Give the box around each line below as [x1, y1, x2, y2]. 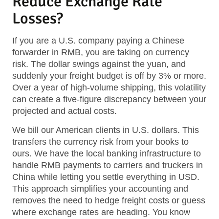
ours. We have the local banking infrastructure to [12, 148, 201, 158]
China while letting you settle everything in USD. [12, 172, 199, 182]
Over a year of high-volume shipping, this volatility [12, 83, 206, 93]
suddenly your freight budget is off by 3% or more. [12, 71, 206, 81]
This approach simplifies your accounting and [12, 183, 188, 194]
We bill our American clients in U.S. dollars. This [12, 125, 199, 135]
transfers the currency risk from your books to [12, 136, 189, 147]
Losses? [12, 9, 63, 28]
